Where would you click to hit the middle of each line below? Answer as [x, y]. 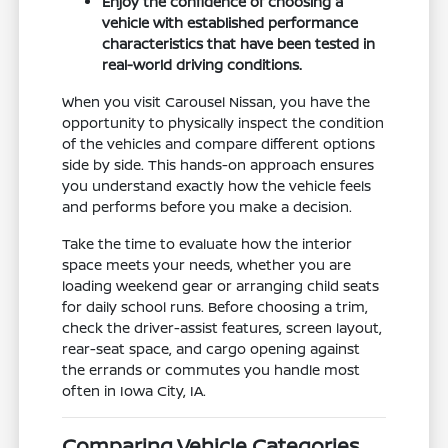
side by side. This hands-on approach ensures [218, 165]
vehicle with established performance [230, 23]
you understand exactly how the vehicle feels [217, 186]
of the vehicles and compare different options [219, 144]
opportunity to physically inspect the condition [223, 123]
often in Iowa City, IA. [134, 391]
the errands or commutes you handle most [211, 370]
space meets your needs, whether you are [207, 265]
